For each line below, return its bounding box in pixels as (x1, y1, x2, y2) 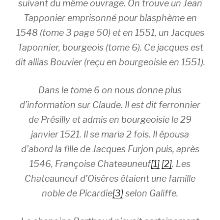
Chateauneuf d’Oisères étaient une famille (25, 173, 195, 184)
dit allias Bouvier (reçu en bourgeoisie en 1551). (15, 57, 205, 67)
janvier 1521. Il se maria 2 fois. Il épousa (31, 129, 189, 139)
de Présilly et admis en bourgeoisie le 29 (28, 114, 192, 125)
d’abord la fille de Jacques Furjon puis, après (21, 144, 199, 154)
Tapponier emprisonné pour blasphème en (23, 13, 197, 23)
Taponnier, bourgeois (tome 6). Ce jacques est (17, 42, 203, 53)
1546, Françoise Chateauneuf (29, 159, 151, 169)
